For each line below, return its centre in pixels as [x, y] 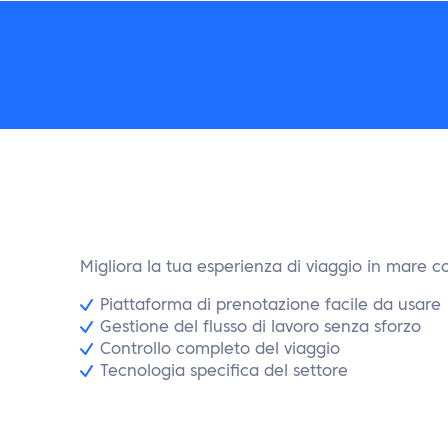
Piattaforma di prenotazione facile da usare [270, 306]
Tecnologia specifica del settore [224, 372]
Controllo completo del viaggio [220, 350]
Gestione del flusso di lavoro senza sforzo [260, 328]
